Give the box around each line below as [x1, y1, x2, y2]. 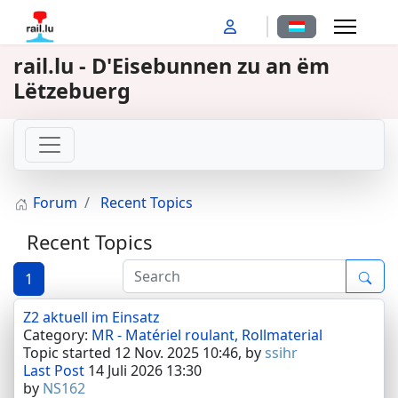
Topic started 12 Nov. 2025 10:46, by [23, 343, 265, 362]
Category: [23, 325, 92, 345]
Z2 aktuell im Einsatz [23, 307, 160, 327]
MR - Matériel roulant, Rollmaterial [92, 325, 322, 345]
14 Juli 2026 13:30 [84, 361, 202, 380]
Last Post [23, 361, 84, 380]
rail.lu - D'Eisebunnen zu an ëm [13, 52, 330, 80]
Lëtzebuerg [13, 76, 131, 105]
